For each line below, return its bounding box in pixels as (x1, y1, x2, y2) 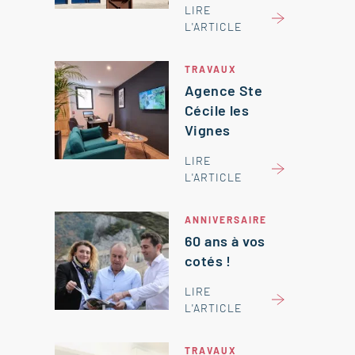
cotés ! (185, 252, 231, 269)
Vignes (185, 121, 231, 139)
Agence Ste (185, 82, 263, 99)
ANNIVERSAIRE (185, 214, 267, 225)
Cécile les (185, 101, 250, 119)
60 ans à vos (185, 232, 265, 250)
